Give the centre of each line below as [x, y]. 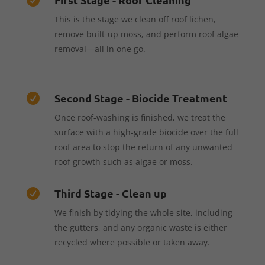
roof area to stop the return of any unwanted [143, 147]
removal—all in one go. [100, 49]
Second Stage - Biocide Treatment [140, 98]
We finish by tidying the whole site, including [143, 212]
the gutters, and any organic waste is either [140, 227]
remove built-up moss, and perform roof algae [146, 34]
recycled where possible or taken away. [132, 242]
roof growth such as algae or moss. [123, 161]
